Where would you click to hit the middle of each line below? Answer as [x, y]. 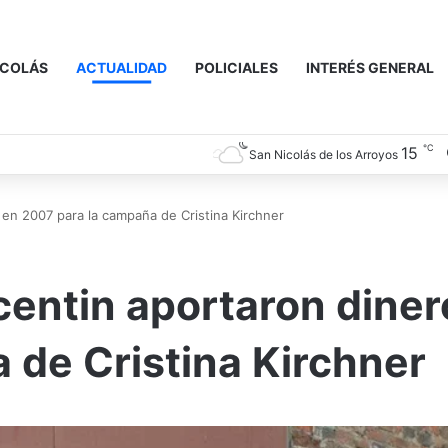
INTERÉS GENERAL [370, 67]
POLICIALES [236, 67]
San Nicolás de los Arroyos [323, 154]
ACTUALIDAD [121, 67]
